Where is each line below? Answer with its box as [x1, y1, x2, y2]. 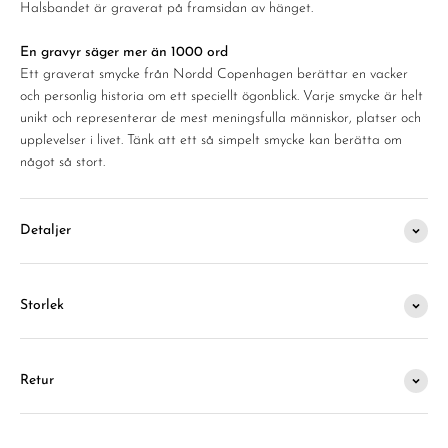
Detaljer [20, 223, 71, 238]
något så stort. [20, 155, 105, 170]
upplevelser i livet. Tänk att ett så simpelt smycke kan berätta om [20, 133, 402, 148]
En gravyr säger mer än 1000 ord [20, 45, 228, 60]
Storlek [20, 298, 64, 313]
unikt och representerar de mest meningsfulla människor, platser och [20, 111, 421, 126]
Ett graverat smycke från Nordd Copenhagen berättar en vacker [20, 67, 408, 82]
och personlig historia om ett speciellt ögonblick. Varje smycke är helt [20, 89, 423, 104]
